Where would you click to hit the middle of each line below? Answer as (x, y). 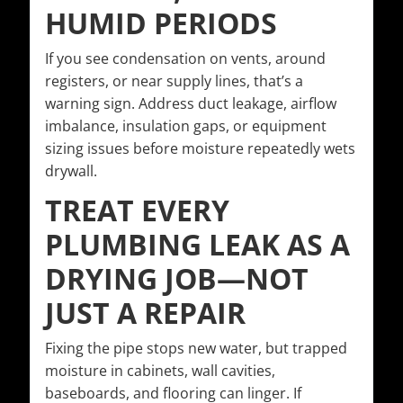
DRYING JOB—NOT (177, 279)
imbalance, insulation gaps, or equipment (186, 126)
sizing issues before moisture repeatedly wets (200, 149)
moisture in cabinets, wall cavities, (160, 371)
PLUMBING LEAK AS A (197, 245)
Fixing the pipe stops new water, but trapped (196, 349)
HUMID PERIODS (161, 23)
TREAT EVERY (137, 210)
